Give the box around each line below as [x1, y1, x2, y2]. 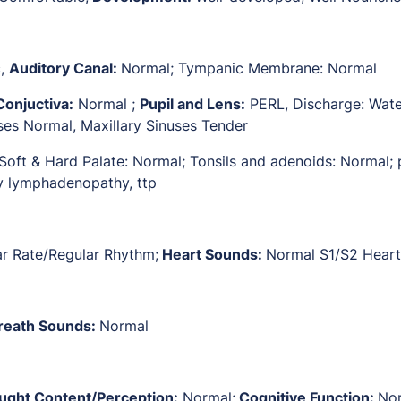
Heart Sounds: [158, 245, 266, 264]
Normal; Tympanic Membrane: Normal [121, 59, 377, 78]
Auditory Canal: [9, 59, 121, 78]
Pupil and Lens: [140, 95, 245, 114]
